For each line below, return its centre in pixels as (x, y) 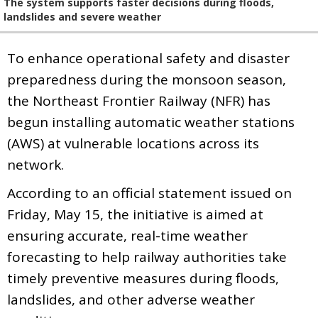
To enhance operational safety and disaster (148, 58)
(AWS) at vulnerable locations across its (133, 143)
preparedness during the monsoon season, (147, 79)
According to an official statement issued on (149, 193)
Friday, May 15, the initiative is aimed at (135, 214)
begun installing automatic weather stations (151, 122)
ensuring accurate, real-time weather (127, 235)
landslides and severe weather (82, 16)
